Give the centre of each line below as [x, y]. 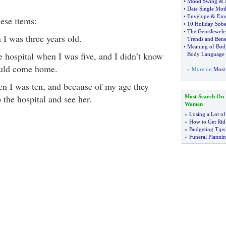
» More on [200, 69]
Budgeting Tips [207, 129]
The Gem [198, 31]
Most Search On [204, 96]
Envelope [198, 16]
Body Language [206, 54]
